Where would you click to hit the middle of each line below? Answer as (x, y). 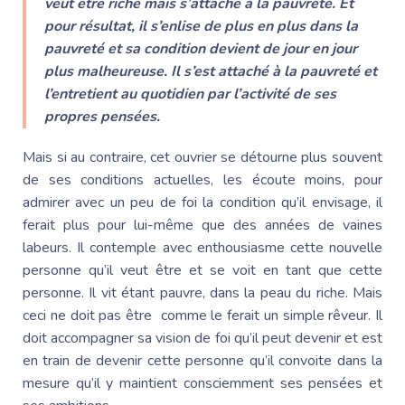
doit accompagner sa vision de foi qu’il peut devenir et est (202, 338)
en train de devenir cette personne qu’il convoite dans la (202, 360)
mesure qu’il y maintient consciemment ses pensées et (202, 383)
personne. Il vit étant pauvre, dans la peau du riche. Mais (202, 292)
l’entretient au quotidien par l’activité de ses (190, 94)
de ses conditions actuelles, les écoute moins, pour (202, 179)
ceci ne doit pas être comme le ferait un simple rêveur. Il (202, 315)
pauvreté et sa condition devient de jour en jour (201, 48)
